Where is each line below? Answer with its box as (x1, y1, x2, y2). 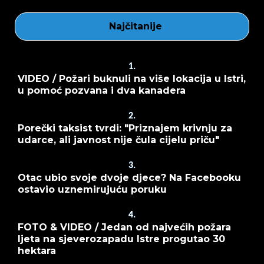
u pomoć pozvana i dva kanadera (18, 84, 186, 96)
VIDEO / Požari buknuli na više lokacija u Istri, (18, 72, 246, 84)
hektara (18, 245, 56, 256)
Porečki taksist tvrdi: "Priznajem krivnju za (18, 122, 232, 134)
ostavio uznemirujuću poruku (18, 183, 167, 195)
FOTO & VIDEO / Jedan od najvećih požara (18, 221, 231, 233)
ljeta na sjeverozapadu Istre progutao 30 (18, 233, 225, 245)
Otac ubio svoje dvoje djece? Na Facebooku (18, 171, 241, 183)
